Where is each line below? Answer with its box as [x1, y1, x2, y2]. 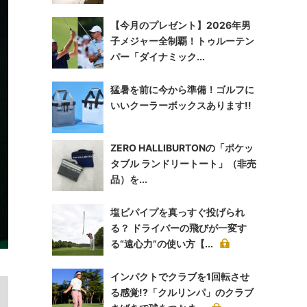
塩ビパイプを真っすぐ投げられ [110, 206, 245, 218]
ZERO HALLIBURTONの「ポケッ [110, 142, 254, 153]
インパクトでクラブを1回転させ [110, 271, 249, 282]
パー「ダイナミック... [110, 51, 205, 62]
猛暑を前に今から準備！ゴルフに [110, 84, 254, 95]
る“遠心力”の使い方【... [110, 238, 213, 249]
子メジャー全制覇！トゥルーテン [110, 35, 254, 47]
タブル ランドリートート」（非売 [110, 158, 256, 169]
